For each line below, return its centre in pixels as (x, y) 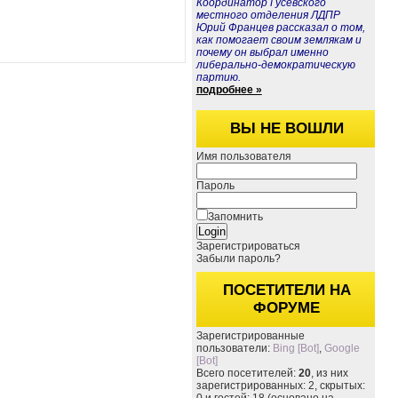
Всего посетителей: (247, 373)
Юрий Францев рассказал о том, (280, 28)
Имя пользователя (243, 156)
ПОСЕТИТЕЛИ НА (287, 290)
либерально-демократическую (275, 65)
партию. (218, 77)
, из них (329, 373)
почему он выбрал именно (262, 52)
